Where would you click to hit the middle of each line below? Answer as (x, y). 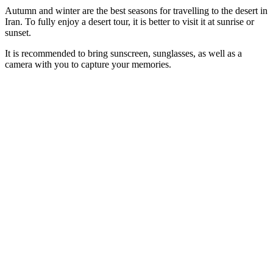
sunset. (18, 32)
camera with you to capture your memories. (88, 64)
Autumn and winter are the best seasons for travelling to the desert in (136, 10)
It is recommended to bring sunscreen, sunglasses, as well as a (123, 53)
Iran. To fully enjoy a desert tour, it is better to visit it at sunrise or (129, 21)
